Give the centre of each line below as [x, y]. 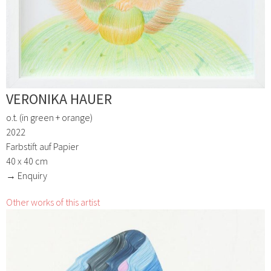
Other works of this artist [53, 202]
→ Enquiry [27, 176]
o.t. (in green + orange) [49, 118]
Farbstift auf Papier [42, 147]
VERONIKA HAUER [59, 99]
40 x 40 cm [27, 161]
